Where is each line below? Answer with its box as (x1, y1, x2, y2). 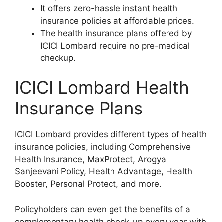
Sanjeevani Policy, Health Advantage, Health (15, 166, 192, 176)
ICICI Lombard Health (15, 77, 189, 98)
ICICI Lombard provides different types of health (15, 129, 207, 139)
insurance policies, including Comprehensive (15, 142, 191, 152)
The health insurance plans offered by (40, 28, 192, 38)
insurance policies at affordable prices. (40, 15, 194, 26)
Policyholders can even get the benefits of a (15, 204, 190, 214)
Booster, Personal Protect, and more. (15, 179, 162, 189)
